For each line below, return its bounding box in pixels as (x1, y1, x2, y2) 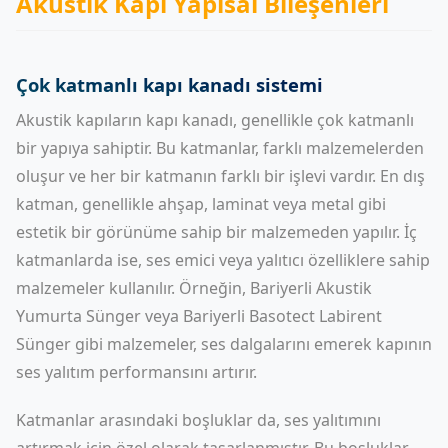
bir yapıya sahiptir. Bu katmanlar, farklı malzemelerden (16, 137, 424, 159)
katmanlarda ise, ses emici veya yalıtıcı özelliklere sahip (16, 249, 430, 271)
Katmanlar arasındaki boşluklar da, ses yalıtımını (16, 409, 381, 431)
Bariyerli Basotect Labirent (183, 305, 382, 327)
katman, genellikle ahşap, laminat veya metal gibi (16, 193, 386, 215)
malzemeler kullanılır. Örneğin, (16, 277, 250, 299)
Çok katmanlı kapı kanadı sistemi (16, 72, 323, 97)
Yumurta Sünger (16, 305, 141, 327)
